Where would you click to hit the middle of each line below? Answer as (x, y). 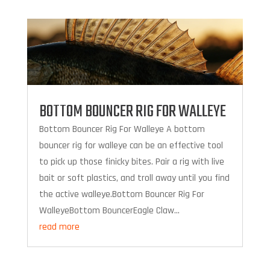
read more (59, 227)
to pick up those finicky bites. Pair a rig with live (131, 162)
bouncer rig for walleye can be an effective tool (131, 146)
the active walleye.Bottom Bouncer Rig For (121, 195)
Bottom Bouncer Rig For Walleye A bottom (122, 130)
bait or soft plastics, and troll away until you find (134, 178)
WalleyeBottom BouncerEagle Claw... (109, 211)
